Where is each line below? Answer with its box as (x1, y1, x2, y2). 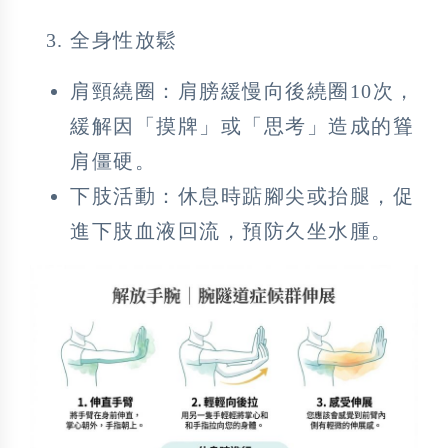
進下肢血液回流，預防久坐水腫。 (70, 220, 393, 243)
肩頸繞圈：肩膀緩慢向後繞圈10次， (70, 80, 416, 103)
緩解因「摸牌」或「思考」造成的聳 (70, 115, 414, 138)
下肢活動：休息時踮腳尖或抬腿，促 (70, 185, 414, 208)
